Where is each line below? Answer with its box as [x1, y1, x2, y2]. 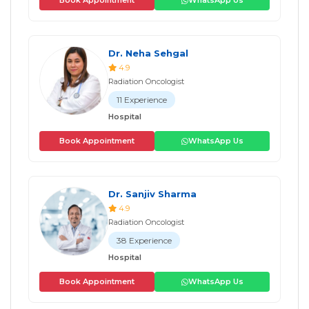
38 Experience [117, 235, 172, 246]
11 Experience [117, 94, 167, 106]
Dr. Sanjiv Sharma [108, 188, 197, 200]
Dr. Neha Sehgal [108, 48, 188, 59]
